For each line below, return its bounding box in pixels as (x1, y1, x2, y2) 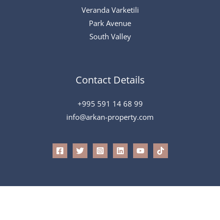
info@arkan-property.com (66, 112, 154, 122)
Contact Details (75, 73, 145, 87)
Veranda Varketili (81, 5, 139, 15)
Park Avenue (89, 18, 131, 28)
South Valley (89, 31, 131, 42)
